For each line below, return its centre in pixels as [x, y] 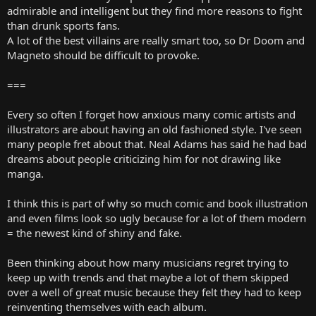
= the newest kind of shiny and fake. [95, 232]
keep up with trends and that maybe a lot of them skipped [148, 277]
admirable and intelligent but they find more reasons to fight [154, 10]
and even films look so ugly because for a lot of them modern [157, 218]
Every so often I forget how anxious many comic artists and [151, 114]
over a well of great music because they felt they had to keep [154, 292]
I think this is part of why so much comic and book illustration [157, 203]
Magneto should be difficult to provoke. [103, 55]
